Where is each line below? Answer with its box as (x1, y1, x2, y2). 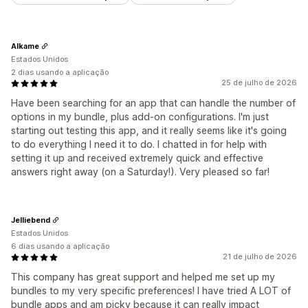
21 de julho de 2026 (223, 252, 297, 262)
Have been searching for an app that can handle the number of (11, 97, 296, 109)
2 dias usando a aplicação (11, 67, 109, 78)
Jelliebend (11, 214, 50, 225)
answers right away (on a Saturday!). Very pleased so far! (11, 166, 269, 178)
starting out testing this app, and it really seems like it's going (11, 124, 287, 137)
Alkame (11, 41, 39, 51)
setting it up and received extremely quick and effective (11, 152, 263, 164)
